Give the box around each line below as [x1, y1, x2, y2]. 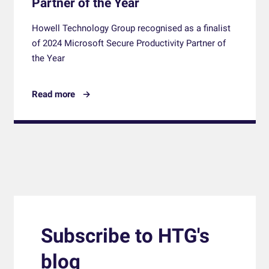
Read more [31, 89, 75, 100]
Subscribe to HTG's [40, 224, 210, 248]
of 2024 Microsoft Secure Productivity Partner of [31, 38, 226, 49]
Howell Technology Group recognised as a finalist [31, 23, 231, 34]
